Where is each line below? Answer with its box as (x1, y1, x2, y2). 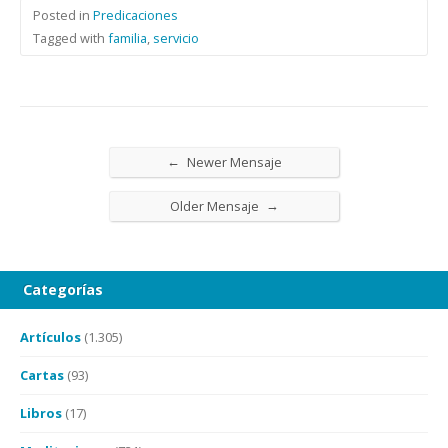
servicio (153, 29, 199, 47)
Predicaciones (93, 6, 178, 24)
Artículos (20, 328, 81, 346)
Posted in (33, 6, 93, 24)
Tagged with (33, 29, 108, 47)
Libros (20, 404, 62, 422)
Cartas (20, 366, 64, 384)
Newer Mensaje (183, 153, 282, 171)
